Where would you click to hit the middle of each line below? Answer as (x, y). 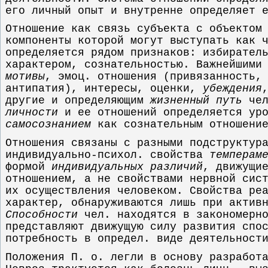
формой (28, 167)
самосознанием (48, 125)
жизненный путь (196, 101)
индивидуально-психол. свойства (107, 155)
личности (32, 113)
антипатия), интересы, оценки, (104, 89)
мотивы (25, 77)
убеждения (232, 89)
